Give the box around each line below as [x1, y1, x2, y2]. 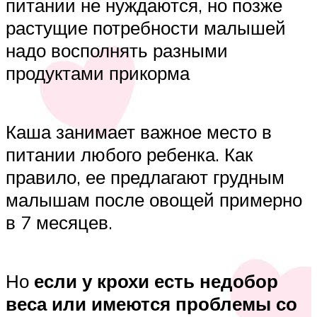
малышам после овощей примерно [6, 188, 302, 211]
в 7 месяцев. [6, 210, 113, 234]
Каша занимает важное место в [6, 120, 272, 143]
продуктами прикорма [6, 61, 190, 84]
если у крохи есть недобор [34, 270, 278, 293]
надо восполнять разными [6, 38, 228, 62]
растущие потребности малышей [6, 16, 286, 39]
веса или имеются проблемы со [6, 292, 297, 316]
